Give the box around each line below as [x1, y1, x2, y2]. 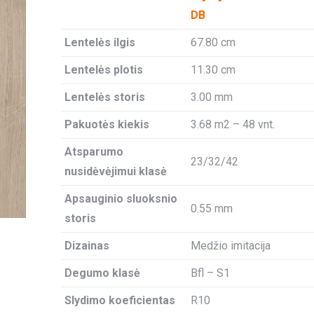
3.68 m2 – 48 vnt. [190, 118, 275, 131]
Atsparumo [64, 145, 123, 158]
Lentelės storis [64, 90, 145, 104]
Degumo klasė [64, 266, 140, 280]
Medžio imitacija [190, 239, 271, 252]
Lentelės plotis [64, 63, 143, 76]
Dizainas [64, 239, 109, 252]
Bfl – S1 [190, 266, 230, 280]
